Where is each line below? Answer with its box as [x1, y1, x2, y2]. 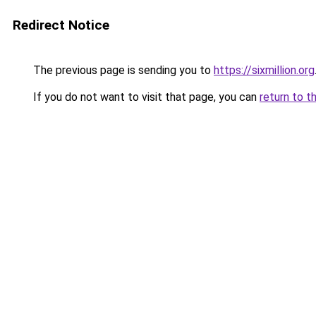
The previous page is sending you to [30, 63, 214, 77]
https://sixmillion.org [214, 63, 315, 77]
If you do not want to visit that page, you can [30, 90, 260, 104]
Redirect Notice [13, 17, 109, 33]
